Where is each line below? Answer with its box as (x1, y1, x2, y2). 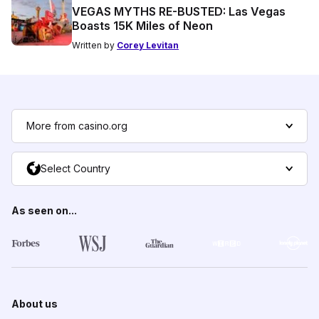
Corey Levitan (117, 39, 179, 51)
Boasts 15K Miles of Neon (72, 18, 213, 33)
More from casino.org (26, 119, 127, 132)
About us (11, 297, 58, 310)
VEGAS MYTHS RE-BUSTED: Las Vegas (72, 4, 286, 19)
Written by (72, 39, 117, 51)
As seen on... (11, 204, 77, 216)
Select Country (41, 162, 110, 174)
